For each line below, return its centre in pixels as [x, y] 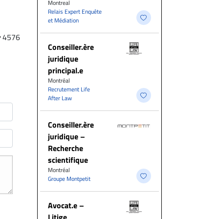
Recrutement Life [69, 89]
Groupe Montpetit [69, 179]
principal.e [66, 70]
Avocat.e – [66, 205]
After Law [60, 98]
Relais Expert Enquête [75, 11]
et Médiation [63, 20]
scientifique [68, 160]
